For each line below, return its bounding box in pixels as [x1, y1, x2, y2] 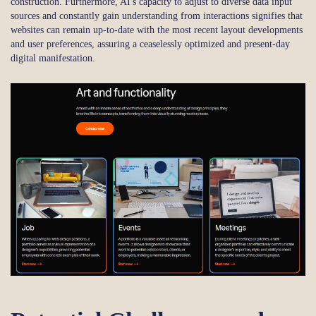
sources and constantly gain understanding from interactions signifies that [11, 10, 303, 21]
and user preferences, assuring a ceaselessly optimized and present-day [11, 38, 290, 49]
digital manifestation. [11, 52, 95, 63]
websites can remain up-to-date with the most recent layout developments [11, 24, 303, 35]
